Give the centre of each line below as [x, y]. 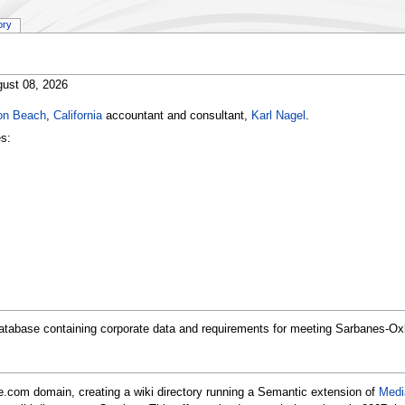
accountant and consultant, [176, 116]
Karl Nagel [278, 116]
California [77, 116]
